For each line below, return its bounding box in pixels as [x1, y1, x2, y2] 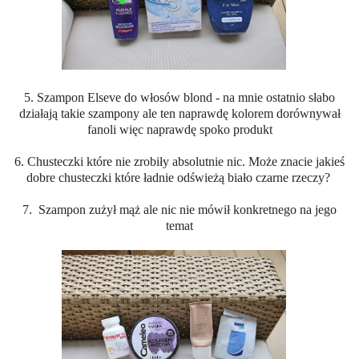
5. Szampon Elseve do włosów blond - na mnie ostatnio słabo [24, 91, 335, 105]
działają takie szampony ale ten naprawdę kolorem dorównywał [18, 107, 341, 121]
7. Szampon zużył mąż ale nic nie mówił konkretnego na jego [22, 203, 337, 217]
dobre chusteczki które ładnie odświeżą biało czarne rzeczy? [26, 171, 333, 185]
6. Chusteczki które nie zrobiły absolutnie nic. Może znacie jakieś [14, 155, 345, 169]
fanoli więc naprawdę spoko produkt [87, 123, 272, 137]
